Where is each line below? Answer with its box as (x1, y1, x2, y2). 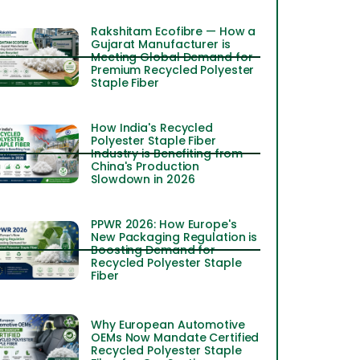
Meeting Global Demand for (91, 49, 253, 66)
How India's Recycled (91, 120, 213, 137)
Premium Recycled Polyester (91, 62, 255, 79)
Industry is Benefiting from (91, 145, 243, 162)
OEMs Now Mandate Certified (91, 329, 260, 346)
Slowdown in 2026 (91, 171, 195, 188)
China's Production (91, 158, 200, 175)
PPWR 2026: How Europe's (91, 216, 237, 233)
